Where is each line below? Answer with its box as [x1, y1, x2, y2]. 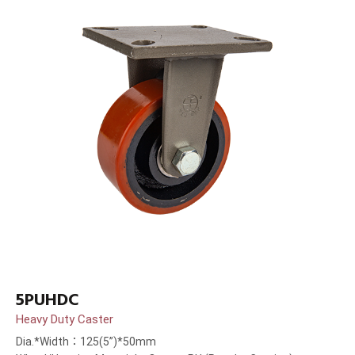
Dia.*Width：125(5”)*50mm [16, 335, 156, 349]
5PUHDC [16, 285, 79, 315]
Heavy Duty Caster [16, 312, 113, 327]
